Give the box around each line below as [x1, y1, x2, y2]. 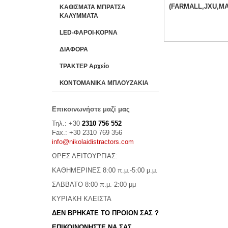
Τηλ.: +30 [52, 120, 82, 128]
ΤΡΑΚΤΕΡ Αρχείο [60, 63, 109, 70]
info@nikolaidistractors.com [52, 138, 134, 146]
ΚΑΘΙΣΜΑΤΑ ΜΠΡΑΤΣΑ [60, 4, 126, 11]
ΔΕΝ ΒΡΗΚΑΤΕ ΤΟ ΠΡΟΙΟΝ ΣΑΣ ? [52, 209, 159, 217]
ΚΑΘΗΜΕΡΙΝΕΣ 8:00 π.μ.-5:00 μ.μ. [52, 166, 158, 175]
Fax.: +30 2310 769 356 [52, 129, 122, 137]
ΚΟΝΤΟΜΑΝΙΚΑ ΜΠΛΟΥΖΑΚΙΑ [60, 79, 149, 87]
